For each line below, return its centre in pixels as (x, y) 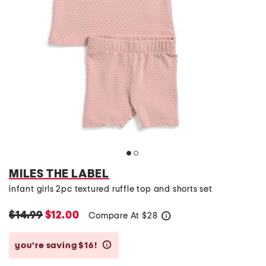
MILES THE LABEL (59, 174)
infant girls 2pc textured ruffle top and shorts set (111, 189)
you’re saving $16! (57, 245)
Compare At (115, 216)
